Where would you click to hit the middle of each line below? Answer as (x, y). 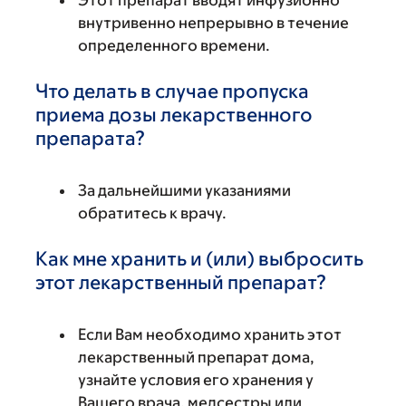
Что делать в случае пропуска (172, 91)
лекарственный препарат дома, (196, 357)
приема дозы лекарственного (174, 115)
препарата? (90, 138)
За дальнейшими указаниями (184, 190)
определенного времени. (174, 45)
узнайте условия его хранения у (196, 380)
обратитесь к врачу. (152, 213)
